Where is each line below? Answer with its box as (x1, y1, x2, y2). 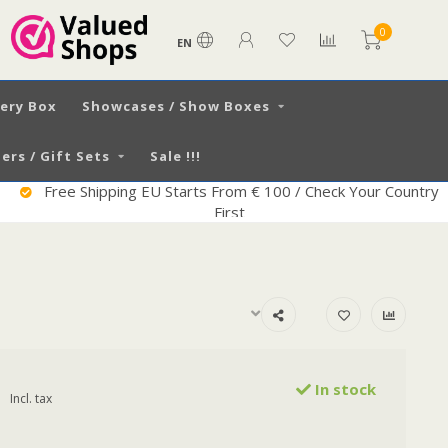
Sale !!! (149, 147, 201, 165)
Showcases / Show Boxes (82, 97, 270, 115)
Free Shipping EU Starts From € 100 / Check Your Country (39, 181, 439, 201)
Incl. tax (9, 390, 52, 407)
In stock (311, 379, 376, 399)
